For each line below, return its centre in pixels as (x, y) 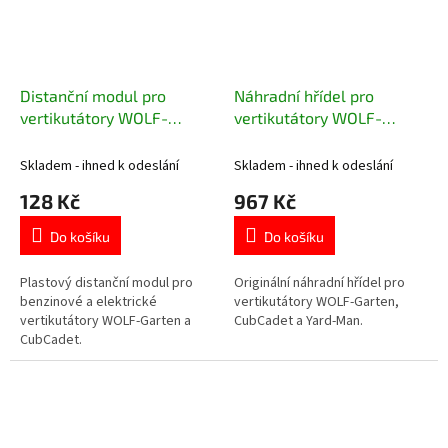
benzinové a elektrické (88, 301)
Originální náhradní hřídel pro (319, 282)
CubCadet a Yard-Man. (298, 320)
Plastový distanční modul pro (106, 282)
